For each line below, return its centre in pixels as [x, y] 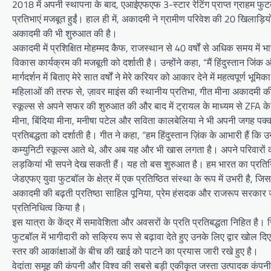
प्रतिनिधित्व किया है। [49, 208]
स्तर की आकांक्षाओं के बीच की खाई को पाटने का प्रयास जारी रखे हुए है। [135, 251]
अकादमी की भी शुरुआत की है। [65, 34]
